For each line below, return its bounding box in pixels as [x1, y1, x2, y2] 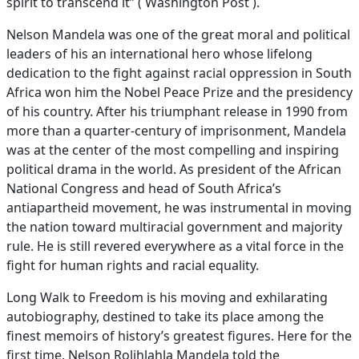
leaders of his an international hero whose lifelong [6, 44, 313, 63]
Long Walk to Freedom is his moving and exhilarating [6, 288, 328, 306]
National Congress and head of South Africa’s [6, 179, 281, 197]
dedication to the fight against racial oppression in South [6, 63, 352, 82]
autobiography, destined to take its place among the [6, 307, 324, 325]
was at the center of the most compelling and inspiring [6, 140, 339, 159]
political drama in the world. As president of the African [6, 159, 341, 178]
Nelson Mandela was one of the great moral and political [6, 25, 350, 43]
